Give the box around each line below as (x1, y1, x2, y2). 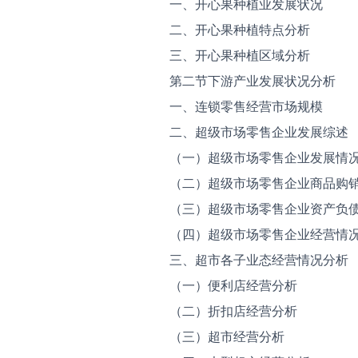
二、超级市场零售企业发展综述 (169, 124, 348, 140)
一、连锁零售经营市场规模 (169, 98, 323, 114)
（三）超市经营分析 (169, 328, 284, 344)
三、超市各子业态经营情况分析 (169, 252, 348, 268)
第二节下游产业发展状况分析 (169, 73, 336, 89)
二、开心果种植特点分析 (169, 22, 310, 38)
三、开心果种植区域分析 (169, 47, 310, 63)
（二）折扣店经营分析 (169, 303, 297, 319)
